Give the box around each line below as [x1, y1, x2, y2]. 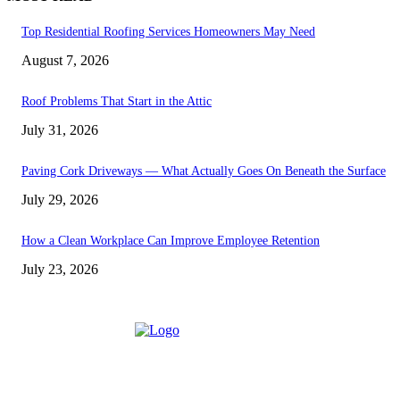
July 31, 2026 [21, 122, 98, 138]
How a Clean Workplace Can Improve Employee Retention [21, 234, 320, 248]
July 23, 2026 [21, 262, 98, 278]
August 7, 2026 [21, 53, 109, 69]
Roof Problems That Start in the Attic [21, 95, 212, 109]
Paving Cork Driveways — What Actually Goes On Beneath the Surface [21, 164, 386, 179]
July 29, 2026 [21, 192, 98, 208]
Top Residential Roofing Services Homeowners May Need [21, 25, 315, 39]
